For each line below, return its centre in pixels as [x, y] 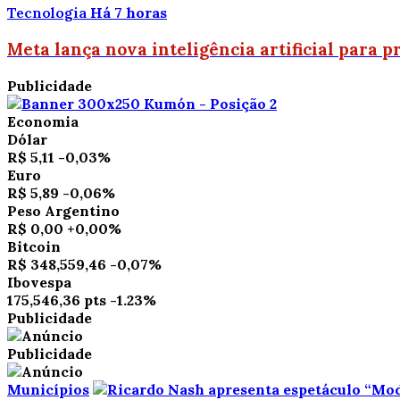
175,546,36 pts [57, 300]
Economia [43, 121]
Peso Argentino [63, 210]
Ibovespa [39, 282]
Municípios [48, 389]
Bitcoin [34, 246]
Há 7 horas [129, 13]
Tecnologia [49, 13]
